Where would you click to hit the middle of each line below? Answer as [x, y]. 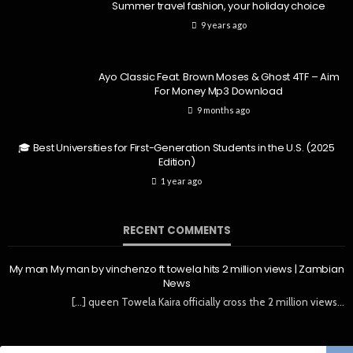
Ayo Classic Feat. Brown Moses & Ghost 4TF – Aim [219, 77]
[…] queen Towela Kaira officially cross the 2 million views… [208, 302]
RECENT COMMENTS [176, 231]
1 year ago [181, 181]
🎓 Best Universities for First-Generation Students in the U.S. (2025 [176, 148]
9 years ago [223, 25]
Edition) [176, 162]
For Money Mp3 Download [219, 91]
